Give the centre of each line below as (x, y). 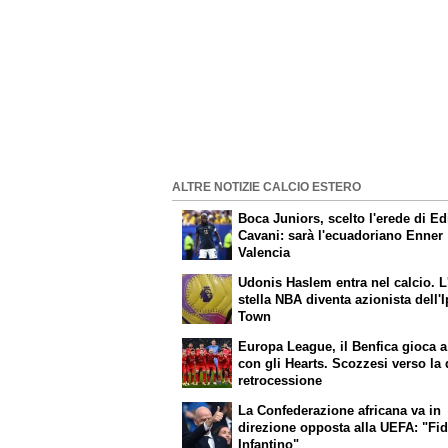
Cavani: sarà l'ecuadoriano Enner (341, 236)
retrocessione (280, 381)
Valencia (264, 253)
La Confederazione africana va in (340, 410)
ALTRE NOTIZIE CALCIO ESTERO (266, 186)
